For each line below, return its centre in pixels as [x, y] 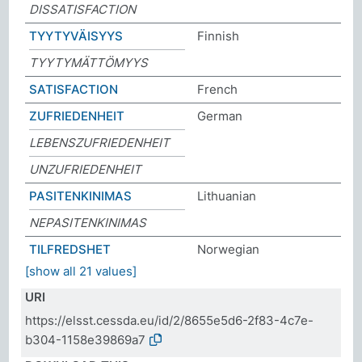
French [217, 89]
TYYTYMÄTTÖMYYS [89, 62]
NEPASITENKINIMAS [88, 222]
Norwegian [228, 249]
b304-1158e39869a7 [86, 339]
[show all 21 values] [81, 271]
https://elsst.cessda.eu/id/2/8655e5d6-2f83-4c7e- [170, 320]
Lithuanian [227, 196]
